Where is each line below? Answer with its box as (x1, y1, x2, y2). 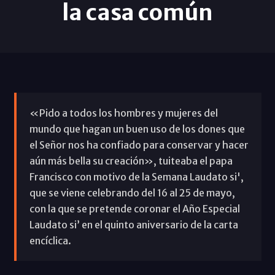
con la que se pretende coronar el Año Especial (29, 202, 240, 215)
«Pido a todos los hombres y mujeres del (29, 106, 218, 119)
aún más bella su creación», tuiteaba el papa (29, 154, 233, 167)
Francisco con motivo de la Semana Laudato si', (29, 170, 244, 183)
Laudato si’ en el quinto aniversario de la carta (29, 218, 238, 231)
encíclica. (29, 234, 73, 247)
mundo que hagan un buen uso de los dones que (29, 122, 245, 135)
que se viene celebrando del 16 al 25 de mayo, (29, 186, 235, 199)
